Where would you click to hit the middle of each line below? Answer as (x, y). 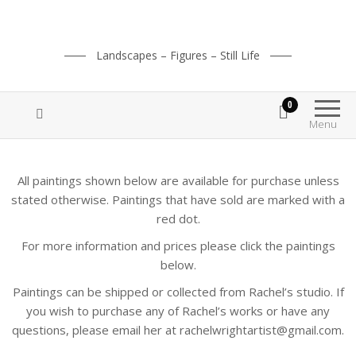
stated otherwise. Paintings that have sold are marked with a (178, 199)
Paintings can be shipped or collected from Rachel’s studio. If (178, 292)
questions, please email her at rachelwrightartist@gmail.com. (178, 330)
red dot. (178, 219)
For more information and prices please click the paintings (178, 246)
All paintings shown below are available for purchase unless (178, 180)
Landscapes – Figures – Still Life (178, 55)
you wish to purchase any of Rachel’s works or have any (178, 311)
